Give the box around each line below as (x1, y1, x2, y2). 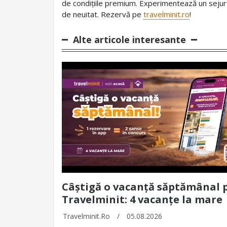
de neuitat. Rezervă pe (62, 9, 143, 20)
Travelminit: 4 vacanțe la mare (62, 193, 222, 207)
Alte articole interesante (73, 33, 186, 46)
